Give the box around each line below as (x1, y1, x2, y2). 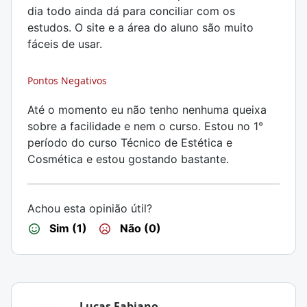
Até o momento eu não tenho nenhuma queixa (27, 103, 267, 116)
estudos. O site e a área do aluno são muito (27, 21, 254, 34)
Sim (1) (47, 221, 87, 235)
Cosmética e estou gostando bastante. (27, 152, 229, 166)
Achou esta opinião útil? (27, 201, 152, 215)
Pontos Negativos (27, 74, 107, 87)
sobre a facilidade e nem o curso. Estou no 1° (27, 119, 263, 133)
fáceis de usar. (27, 37, 102, 51)
